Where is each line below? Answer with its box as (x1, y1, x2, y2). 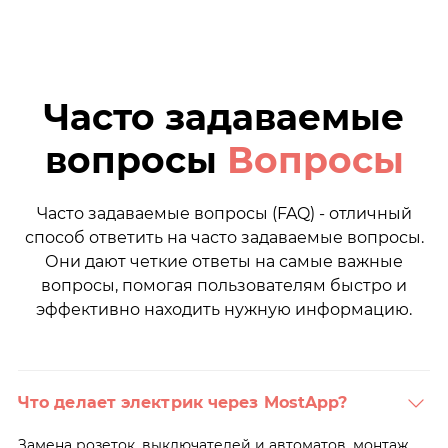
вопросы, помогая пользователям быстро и (41, 275, 407, 295)
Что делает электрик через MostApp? (17, 392, 348, 412)
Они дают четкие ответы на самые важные (45, 251, 403, 271)
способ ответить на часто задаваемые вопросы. (24, 227, 424, 247)
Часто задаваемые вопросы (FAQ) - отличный (36, 203, 412, 223)
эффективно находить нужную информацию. (36, 299, 412, 319)
